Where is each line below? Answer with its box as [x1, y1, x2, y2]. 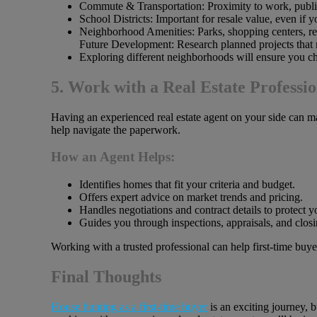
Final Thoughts [51, 267, 161, 286]
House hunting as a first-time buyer [51, 300, 207, 313]
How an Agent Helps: [51, 149, 175, 165]
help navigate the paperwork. [51, 123, 180, 136]
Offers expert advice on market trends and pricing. [79, 190, 303, 203]
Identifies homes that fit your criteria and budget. [79, 178, 295, 190]
